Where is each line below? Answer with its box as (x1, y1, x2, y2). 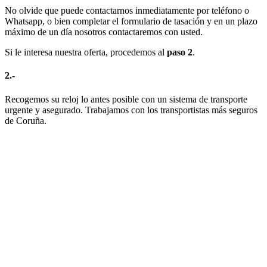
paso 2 (167, 47, 193, 57)
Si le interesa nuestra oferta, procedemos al (5, 47, 167, 57)
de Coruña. (5, 115, 46, 126)
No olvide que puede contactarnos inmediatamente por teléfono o (5, 5, 249, 15)
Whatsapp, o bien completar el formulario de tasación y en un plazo (5, 16, 257, 26)
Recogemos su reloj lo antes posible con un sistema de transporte (5, 94, 247, 104)
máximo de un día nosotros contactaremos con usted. (5, 27, 203, 37)
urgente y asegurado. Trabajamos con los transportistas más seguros (5, 104, 257, 115)
